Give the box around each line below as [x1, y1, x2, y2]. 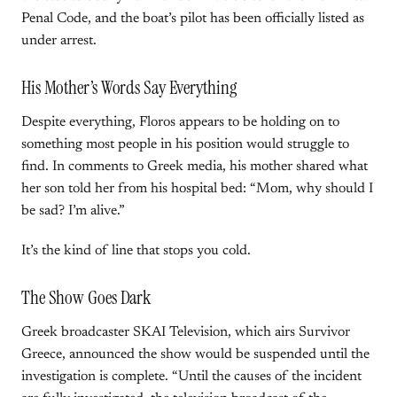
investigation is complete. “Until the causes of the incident [21, 370, 362, 384]
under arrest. [21, 34, 97, 48]
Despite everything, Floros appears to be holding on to [21, 115, 339, 129]
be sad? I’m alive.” [21, 204, 125, 218]
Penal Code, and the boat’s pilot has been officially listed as [21, 12, 364, 26]
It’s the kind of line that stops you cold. [21, 244, 251, 258]
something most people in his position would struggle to [21, 137, 349, 152]
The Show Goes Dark [21, 285, 152, 310]
